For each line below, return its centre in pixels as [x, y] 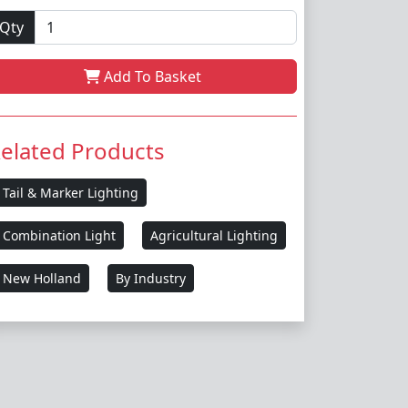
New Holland [42, 278]
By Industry [151, 278]
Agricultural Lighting [214, 235]
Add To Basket [150, 76]
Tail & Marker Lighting [71, 192]
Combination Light [59, 235]
